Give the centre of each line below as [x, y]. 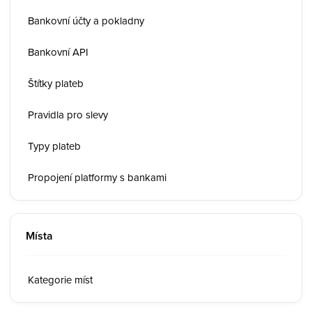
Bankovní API [58, 52]
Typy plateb [54, 146]
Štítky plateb [56, 83]
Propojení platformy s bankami [97, 177]
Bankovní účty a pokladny [86, 21]
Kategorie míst [60, 280]
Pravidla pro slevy [68, 115]
